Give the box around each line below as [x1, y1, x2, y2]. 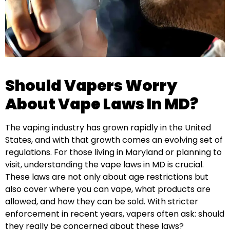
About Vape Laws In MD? [5, 93, 198, 115]
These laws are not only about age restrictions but [5, 170, 208, 183]
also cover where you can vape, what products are [5, 183, 210, 195]
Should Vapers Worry [5, 74, 177, 97]
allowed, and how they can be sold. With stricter [5, 195, 198, 207]
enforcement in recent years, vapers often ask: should [5, 207, 224, 220]
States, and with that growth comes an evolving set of [5, 133, 223, 146]
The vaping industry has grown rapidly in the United [5, 121, 211, 133]
